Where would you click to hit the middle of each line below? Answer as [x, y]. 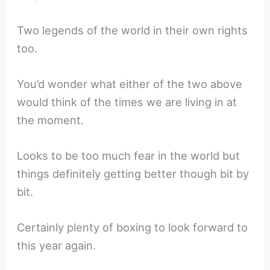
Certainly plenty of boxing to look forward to [133, 228]
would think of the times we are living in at [127, 102]
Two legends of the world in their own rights [133, 30]
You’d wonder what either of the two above [130, 83]
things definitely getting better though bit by [133, 174]
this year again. [57, 246]
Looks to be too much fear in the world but [129, 156]
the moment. [51, 120]
